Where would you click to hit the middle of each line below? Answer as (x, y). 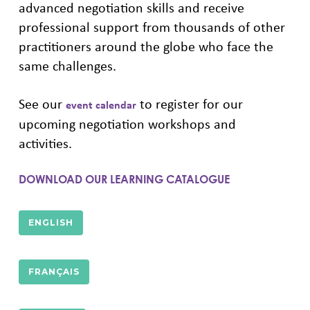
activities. (45, 143)
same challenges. (67, 65)
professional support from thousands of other (152, 27)
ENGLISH (51, 222)
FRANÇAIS (54, 272)
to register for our (189, 103)
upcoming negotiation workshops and (127, 124)
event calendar (101, 104)
